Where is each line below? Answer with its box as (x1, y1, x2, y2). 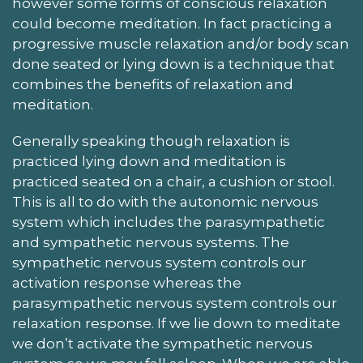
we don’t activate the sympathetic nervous (12, 335, 313, 352)
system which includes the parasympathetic (12, 214, 325, 230)
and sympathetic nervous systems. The (12, 234, 289, 250)
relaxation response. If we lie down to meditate (12, 315, 340, 331)
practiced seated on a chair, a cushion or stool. (12, 173, 335, 190)
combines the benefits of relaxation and (12, 76, 293, 92)
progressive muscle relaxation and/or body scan (12, 36, 349, 52)
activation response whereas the (12, 275, 241, 291)
